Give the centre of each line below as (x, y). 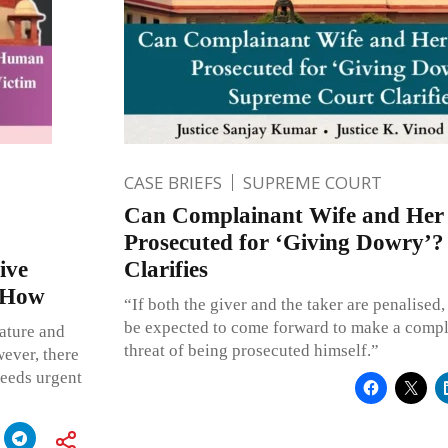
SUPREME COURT (312, 182)
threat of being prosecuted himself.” (251, 350)
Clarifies (165, 269)
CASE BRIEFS (172, 182)
